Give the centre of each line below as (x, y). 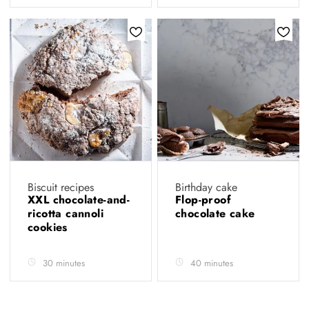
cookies (50, 227)
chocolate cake (217, 213)
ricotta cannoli (66, 213)
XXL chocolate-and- (79, 200)
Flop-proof (203, 200)
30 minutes (64, 263)
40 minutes (212, 263)
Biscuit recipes (61, 187)
